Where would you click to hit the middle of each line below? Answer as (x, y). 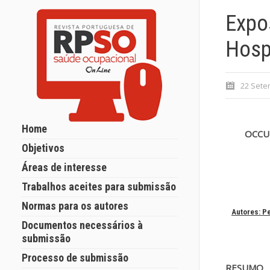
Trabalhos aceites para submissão (99, 187)
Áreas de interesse (64, 167)
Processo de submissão (75, 258)
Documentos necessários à (82, 225)
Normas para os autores (75, 206)
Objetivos (43, 148)
